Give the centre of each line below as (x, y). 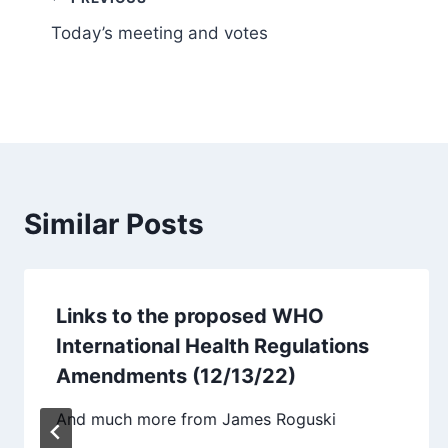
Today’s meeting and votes (159, 32)
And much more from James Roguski (196, 418)
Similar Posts (114, 223)
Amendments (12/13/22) (176, 375)
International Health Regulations (212, 345)
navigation (121, 46)
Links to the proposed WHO (190, 315)
